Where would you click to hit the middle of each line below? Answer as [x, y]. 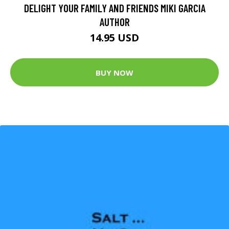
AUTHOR [114, 22]
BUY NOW [114, 72]
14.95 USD [114, 38]
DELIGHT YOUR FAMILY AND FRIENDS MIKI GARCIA [114, 8]
